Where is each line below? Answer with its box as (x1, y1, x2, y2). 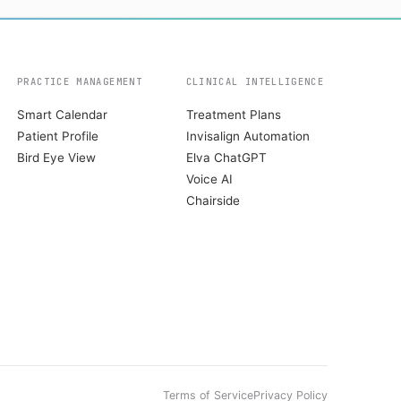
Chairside (185, 193, 240, 208)
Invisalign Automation (185, 129, 310, 143)
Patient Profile (17, 129, 99, 143)
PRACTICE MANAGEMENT (17, 75, 142, 88)
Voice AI (185, 172, 233, 186)
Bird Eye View (17, 150, 97, 165)
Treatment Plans (185, 107, 281, 122)
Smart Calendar (17, 107, 108, 122)
